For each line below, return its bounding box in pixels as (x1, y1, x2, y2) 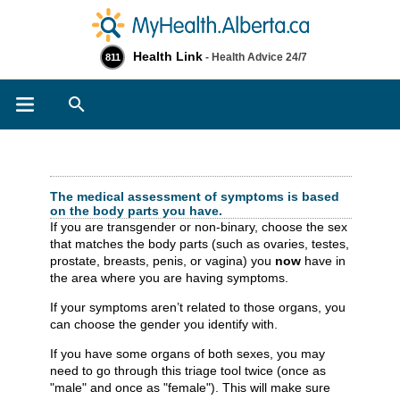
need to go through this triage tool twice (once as (50, 362, 326, 378)
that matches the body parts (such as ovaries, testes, (50, 236, 349, 251)
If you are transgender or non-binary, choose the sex (50, 219, 347, 234)
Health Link (133, 49, 203, 63)
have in (301, 253, 346, 268)
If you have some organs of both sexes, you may (50, 346, 325, 361)
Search (109, 94, 147, 107)
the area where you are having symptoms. (50, 270, 288, 285)
